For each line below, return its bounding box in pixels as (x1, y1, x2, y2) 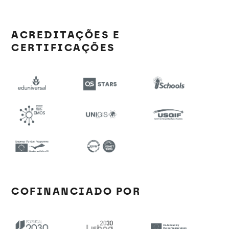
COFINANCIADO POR (11, 185, 141, 197)
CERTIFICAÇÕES (11, 41, 116, 54)
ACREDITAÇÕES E (11, 29, 121, 41)
